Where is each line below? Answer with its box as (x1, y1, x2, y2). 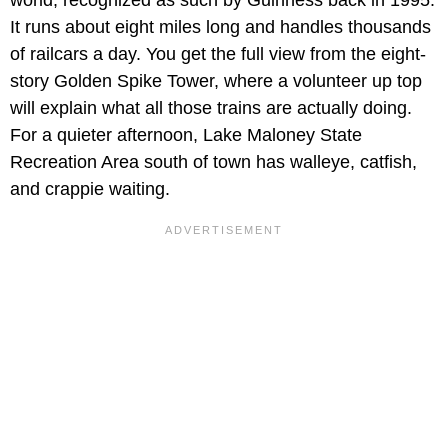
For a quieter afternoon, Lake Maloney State (10, 125, 362, 146)
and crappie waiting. (10, 179, 170, 200)
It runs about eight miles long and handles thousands (10, 17, 431, 38)
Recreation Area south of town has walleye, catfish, (10, 152, 417, 173)
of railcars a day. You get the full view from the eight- (10, 44, 426, 65)
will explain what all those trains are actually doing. (10, 98, 412, 119)
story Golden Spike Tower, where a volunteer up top (10, 71, 422, 92)
